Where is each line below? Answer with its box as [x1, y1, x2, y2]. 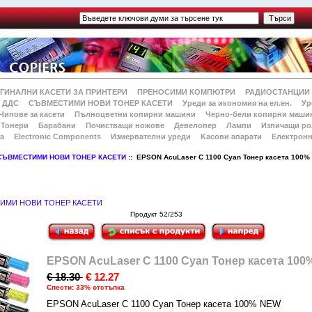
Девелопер [173, 121, 217, 130]
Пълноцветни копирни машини [74, 110, 196, 118]
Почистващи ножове [85, 121, 164, 130]
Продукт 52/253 [130, 210, 182, 219]
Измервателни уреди [111, 132, 192, 141]
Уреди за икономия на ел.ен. [182, 99, 292, 107]
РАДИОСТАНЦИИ [245, 88, 311, 96]
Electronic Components [14, 132, 102, 141]
